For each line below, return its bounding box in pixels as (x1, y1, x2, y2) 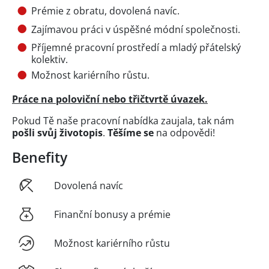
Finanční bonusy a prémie (54, 208, 171, 222)
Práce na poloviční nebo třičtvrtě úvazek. (12, 92, 208, 106)
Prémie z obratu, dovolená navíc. (31, 4, 180, 18)
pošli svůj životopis (12, 126, 103, 140)
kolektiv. (31, 53, 68, 67)
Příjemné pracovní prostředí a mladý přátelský (31, 41, 241, 55)
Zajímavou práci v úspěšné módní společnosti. (31, 22, 240, 36)
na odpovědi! (154, 126, 215, 140)
